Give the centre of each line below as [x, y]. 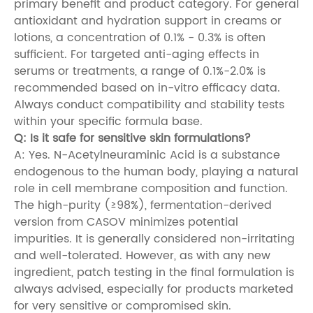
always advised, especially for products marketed [154, 289]
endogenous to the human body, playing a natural [156, 172]
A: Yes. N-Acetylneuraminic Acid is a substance [147, 155]
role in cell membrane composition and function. [151, 188]
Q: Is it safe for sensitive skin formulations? [132, 138]
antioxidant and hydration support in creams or [148, 21]
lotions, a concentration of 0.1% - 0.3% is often [140, 37]
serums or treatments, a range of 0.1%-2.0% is [140, 71]
